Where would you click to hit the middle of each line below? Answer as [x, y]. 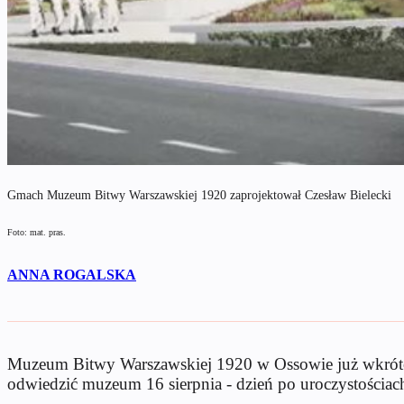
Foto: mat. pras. [37, 232]
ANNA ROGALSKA [72, 274]
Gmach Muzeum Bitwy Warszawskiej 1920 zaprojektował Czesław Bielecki [199, 195]
